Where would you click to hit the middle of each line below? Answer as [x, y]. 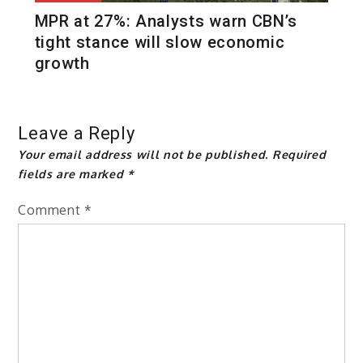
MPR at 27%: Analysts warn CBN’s [166, 21]
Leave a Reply [77, 133]
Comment [51, 209]
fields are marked [73, 173]
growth [64, 63]
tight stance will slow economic [160, 42]
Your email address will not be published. [143, 154]
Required [299, 154]
